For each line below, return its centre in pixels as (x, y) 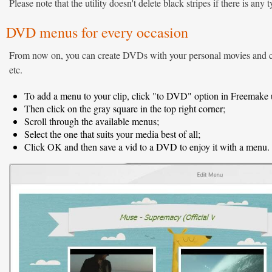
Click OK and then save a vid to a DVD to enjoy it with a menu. (147, 147)
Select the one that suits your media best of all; (112, 134)
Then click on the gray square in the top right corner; (125, 108)
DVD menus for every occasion (97, 32)
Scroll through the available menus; (92, 121)
